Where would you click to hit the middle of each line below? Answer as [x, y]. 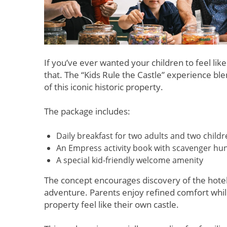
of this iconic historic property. [104, 87]
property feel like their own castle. [111, 205]
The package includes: [87, 111]
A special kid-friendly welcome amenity [130, 160]
